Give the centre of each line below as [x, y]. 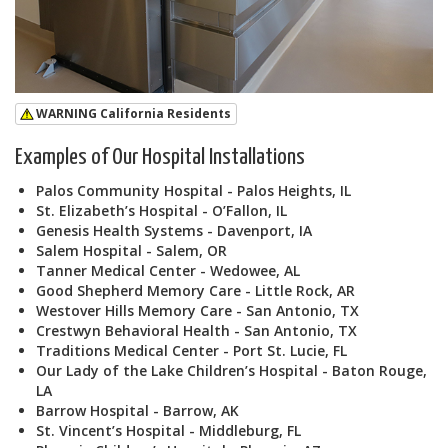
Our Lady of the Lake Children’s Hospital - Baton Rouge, [231, 371]
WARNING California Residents [133, 114]
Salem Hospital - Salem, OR [131, 251]
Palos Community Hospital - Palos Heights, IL [193, 191]
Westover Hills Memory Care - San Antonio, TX [197, 311]
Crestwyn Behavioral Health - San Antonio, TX [196, 331]
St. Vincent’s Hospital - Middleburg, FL [168, 431]
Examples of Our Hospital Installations [160, 158]
